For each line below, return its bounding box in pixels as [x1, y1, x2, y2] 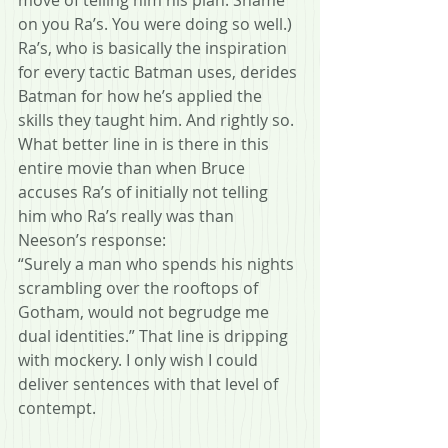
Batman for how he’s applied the [18, 84, 266, 107]
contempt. [18, 396, 96, 419]
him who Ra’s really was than [18, 204, 238, 227]
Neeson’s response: [18, 228, 166, 251]
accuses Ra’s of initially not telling [18, 180, 272, 203]
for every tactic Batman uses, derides [18, 60, 301, 83]
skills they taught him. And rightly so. [18, 108, 298, 131]
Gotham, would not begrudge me [18, 300, 273, 323]
